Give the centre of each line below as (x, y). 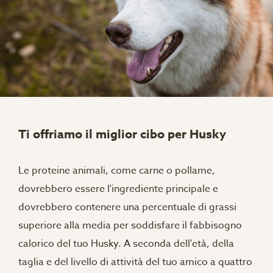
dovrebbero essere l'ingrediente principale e (118, 189)
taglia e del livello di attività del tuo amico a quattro (135, 262)
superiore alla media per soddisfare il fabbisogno (130, 225)
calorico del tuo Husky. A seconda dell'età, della (126, 244)
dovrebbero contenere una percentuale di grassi (127, 207)
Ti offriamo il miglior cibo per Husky (122, 134)
